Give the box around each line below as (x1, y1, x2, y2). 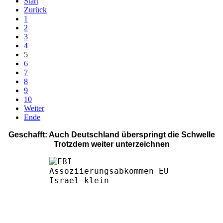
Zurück (24, 5, 47, 14)
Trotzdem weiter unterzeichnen (53, 139, 170, 148)
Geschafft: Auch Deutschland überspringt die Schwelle (8, 130, 215, 139)
